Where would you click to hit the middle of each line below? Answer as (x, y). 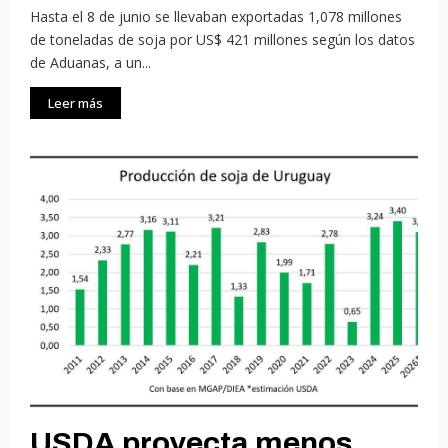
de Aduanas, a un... (90, 62)
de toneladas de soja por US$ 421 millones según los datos (222, 39)
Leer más (75, 102)
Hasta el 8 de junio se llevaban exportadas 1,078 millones (216, 16)
